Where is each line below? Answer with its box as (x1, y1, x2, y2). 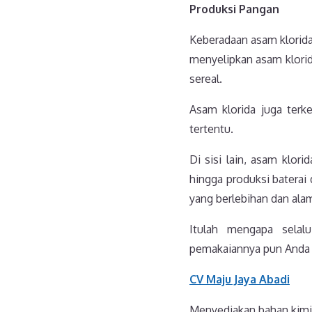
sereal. (189, 72, 222, 86)
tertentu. (189, 122, 233, 136)
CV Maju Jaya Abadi (189, 272, 290, 287)
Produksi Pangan (189, 2, 279, 17)
